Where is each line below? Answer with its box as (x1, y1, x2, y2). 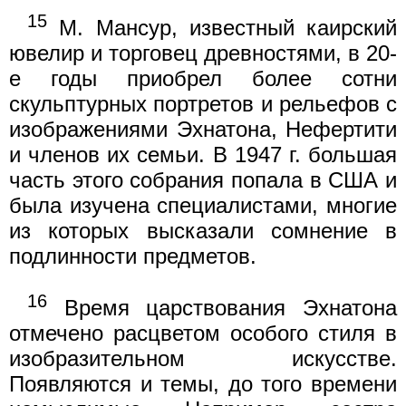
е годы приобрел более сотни (9, 65, 397, 91)
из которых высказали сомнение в (9, 217, 397, 243)
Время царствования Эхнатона (47, 295, 397, 320)
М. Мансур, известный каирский (47, 14, 397, 40)
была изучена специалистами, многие (9, 192, 397, 217)
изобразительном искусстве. (9, 345, 397, 371)
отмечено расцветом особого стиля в (9, 320, 397, 345)
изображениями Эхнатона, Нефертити (9, 116, 397, 141)
